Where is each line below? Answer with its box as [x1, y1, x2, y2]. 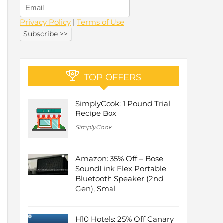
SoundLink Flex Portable [75, 164, 166, 174]
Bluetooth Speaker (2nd [75, 174, 163, 184]
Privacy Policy [20, 17, 71, 27]
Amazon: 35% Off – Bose [75, 154, 163, 164]
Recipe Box [75, 109, 116, 118]
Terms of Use [77, 17, 124, 27]
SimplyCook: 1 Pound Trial [75, 99, 170, 109]
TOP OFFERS [83, 72, 141, 83]
